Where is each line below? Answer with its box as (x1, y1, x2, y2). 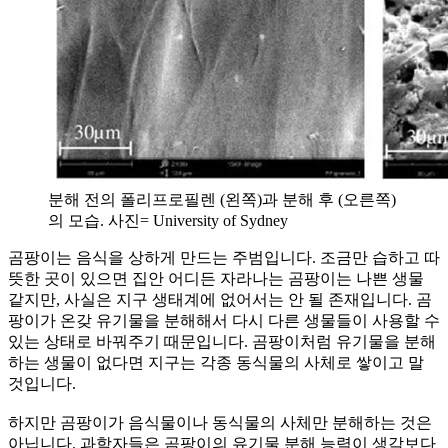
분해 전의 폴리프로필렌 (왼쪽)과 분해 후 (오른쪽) (48, 190, 396, 208)
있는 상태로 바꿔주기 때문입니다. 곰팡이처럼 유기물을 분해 (8, 332, 436, 350)
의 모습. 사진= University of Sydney (48, 211, 288, 229)
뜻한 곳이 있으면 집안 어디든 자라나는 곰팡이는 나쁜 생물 (8, 269, 424, 287)
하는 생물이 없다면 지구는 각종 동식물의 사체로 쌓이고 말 (8, 353, 424, 371)
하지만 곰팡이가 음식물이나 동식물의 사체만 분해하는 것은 (8, 413, 432, 431)
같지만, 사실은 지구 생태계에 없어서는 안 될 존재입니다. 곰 (8, 290, 432, 308)
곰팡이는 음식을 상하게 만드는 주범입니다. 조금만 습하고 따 (8, 248, 440, 266)
